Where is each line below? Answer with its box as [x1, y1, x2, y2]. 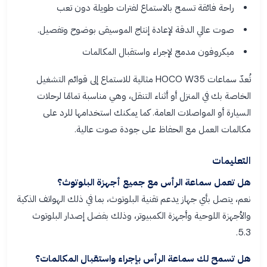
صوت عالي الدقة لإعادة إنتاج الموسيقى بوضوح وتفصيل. [38, 24, 234, 36]
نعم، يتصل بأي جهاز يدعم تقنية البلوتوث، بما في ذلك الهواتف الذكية [17, 193, 251, 205]
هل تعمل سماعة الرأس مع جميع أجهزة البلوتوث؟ [57, 176, 251, 188]
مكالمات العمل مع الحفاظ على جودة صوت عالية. [74, 123, 251, 135]
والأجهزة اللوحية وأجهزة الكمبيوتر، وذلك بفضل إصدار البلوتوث [32, 210, 251, 222]
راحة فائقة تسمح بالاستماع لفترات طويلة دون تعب [57, 2, 234, 14]
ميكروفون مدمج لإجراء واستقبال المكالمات [82, 46, 234, 58]
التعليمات [212, 154, 251, 167]
